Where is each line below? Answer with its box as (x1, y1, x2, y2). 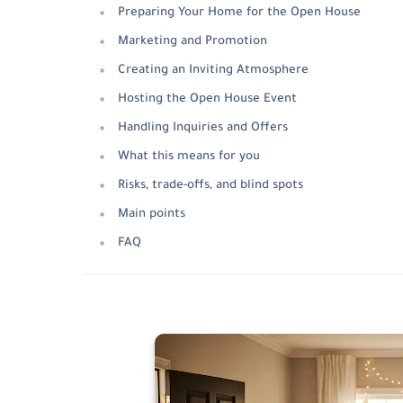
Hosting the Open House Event (118, 93, 297, 106)
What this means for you (118, 150, 260, 164)
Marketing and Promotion (118, 35, 267, 49)
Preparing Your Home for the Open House (118, 6, 361, 20)
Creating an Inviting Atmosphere (118, 64, 309, 77)
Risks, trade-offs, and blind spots (118, 179, 303, 193)
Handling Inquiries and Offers (118, 121, 288, 135)
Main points (118, 208, 185, 221)
